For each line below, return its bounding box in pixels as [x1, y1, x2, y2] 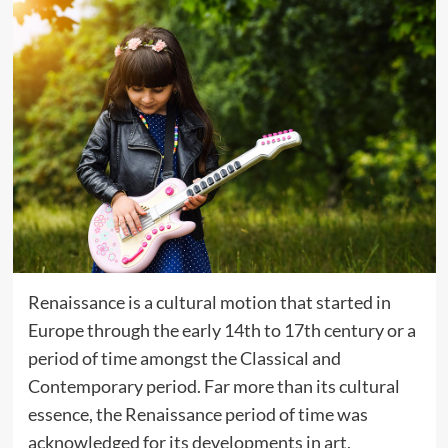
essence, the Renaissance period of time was [27, 402, 368, 425]
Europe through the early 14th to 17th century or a [27, 318, 416, 341]
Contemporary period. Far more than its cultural [27, 374, 400, 397]
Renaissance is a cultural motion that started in [27, 290, 391, 313]
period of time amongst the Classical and [27, 346, 341, 369]
